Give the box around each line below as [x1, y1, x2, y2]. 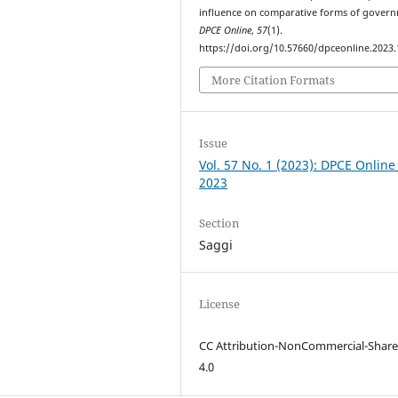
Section [199, 214, 240, 231]
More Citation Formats [211, 71, 336, 88]
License [199, 295, 241, 312]
